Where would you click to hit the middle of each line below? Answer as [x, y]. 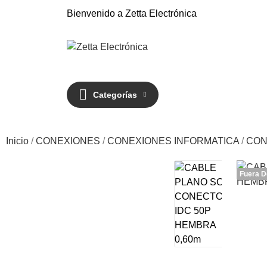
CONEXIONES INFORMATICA [173, 141]
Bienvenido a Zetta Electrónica [132, 13]
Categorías [115, 95]
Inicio [17, 141]
